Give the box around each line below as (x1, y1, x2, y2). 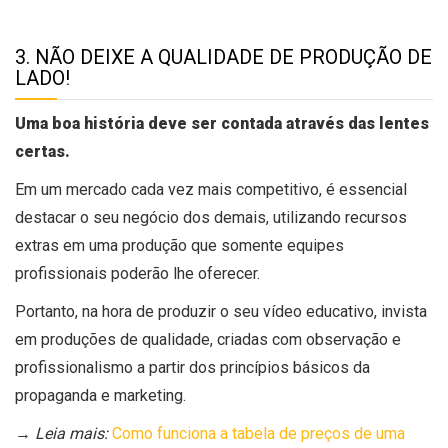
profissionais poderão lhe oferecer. (15, 264, 260, 284)
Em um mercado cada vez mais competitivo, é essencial (15, 180, 407, 200)
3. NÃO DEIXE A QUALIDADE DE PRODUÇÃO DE (15, 46, 432, 70)
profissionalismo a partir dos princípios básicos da (15, 358, 370, 378)
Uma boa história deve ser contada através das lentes (15, 114, 429, 134)
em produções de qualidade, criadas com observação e (15, 330, 401, 350)
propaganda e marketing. (15, 386, 186, 406)
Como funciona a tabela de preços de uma (112, 424, 405, 444)
